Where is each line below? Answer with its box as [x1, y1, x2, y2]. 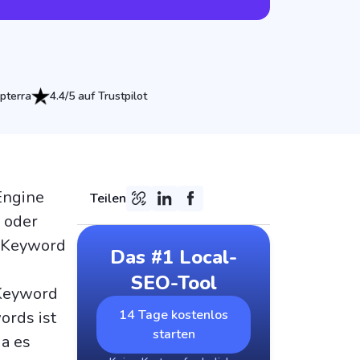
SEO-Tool [130, 269, 217, 296]
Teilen [90, 189, 126, 207]
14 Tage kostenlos [119, 305, 228, 324]
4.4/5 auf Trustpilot [49, 88, 147, 104]
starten [152, 325, 195, 343]
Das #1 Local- [110, 243, 237, 270]
